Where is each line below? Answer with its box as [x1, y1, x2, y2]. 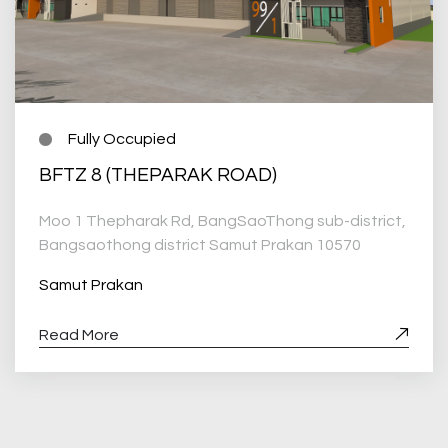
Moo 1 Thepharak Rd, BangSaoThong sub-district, [39, 213, 406, 230]
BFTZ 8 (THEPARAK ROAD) [39, 165, 277, 186]
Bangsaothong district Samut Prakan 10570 [39, 237, 361, 254]
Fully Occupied [67, 131, 176, 148]
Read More [39, 327, 119, 344]
